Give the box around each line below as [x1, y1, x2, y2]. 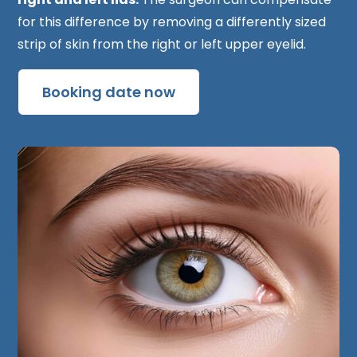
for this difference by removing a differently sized [18, 12, 327, 31]
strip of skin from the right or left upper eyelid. [18, 34, 307, 53]
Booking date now [42, 81, 176, 102]
